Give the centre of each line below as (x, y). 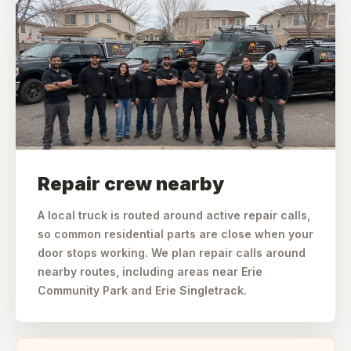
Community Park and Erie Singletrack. (142, 290)
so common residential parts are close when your (175, 234)
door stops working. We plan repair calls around (172, 253)
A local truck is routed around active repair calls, (174, 215)
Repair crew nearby (131, 184)
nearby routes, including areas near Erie (150, 271)
